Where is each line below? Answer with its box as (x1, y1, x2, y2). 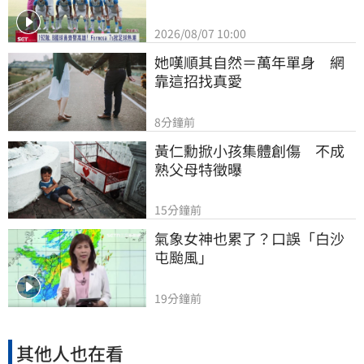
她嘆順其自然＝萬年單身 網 (154, 50, 344, 72)
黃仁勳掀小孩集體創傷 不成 (154, 139, 344, 161)
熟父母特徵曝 (154, 158, 242, 180)
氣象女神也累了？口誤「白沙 (154, 227, 344, 249)
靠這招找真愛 (154, 69, 242, 91)
